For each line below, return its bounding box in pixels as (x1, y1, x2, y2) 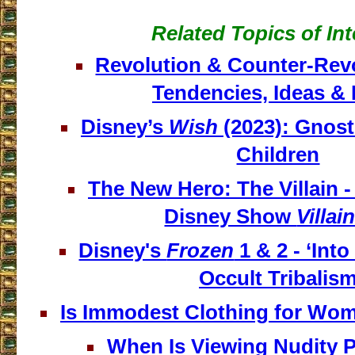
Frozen (166, 239, 235, 262)
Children (236, 143, 320, 166)
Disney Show (164, 205, 297, 228)
